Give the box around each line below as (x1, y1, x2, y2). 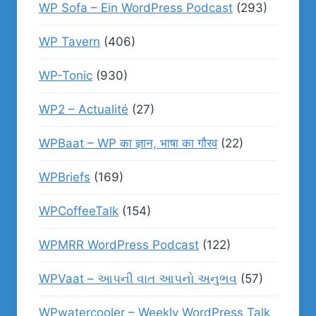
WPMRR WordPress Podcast (39, 238, 199, 252)
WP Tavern (39, 35, 100, 49)
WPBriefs (39, 170, 90, 184)
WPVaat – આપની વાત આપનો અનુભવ (39, 272, 237, 286)
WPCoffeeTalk (39, 204, 119, 218)
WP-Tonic (39, 68, 92, 83)
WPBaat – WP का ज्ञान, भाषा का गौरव (39, 136, 217, 150)
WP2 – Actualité (39, 102, 128, 116)
